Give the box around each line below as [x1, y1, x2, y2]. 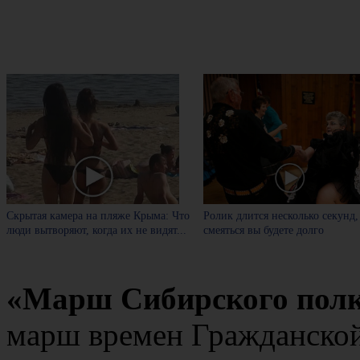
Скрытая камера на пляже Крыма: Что [6, 209, 190, 222]
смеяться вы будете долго [203, 223, 325, 236]
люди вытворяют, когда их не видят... [6, 223, 186, 236]
